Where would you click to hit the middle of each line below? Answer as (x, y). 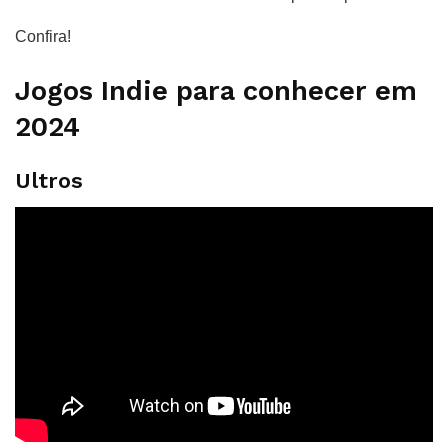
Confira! (43, 36)
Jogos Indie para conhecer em (216, 90)
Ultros (49, 181)
